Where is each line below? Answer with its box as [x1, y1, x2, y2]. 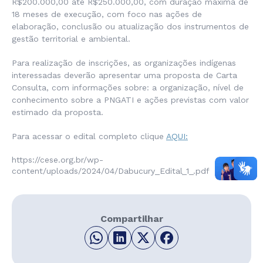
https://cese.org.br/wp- [12, 155, 103, 165]
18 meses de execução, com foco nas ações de [12, 9, 202, 19]
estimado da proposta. [12, 107, 106, 117]
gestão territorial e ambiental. [12, 34, 133, 44]
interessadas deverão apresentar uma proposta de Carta [12, 70, 237, 80]
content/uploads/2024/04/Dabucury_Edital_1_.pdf [12, 166, 210, 176]
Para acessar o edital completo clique [12, 131, 166, 141]
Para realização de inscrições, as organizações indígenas [12, 58, 236, 68]
